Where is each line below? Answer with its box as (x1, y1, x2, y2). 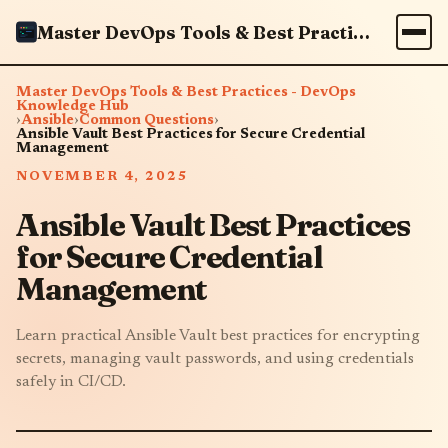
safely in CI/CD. (16, 374, 126, 390)
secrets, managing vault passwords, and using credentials (16, 351, 414, 367)
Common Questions (79, 114, 214, 128)
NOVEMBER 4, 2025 (16, 170, 189, 183)
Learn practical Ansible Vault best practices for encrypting (16, 328, 420, 344)
